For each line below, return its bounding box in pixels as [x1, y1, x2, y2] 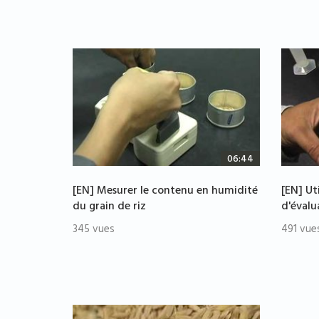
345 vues [73, 220, 115, 241]
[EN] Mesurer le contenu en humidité [73, 181, 258, 203]
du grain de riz [73, 197, 146, 219]
